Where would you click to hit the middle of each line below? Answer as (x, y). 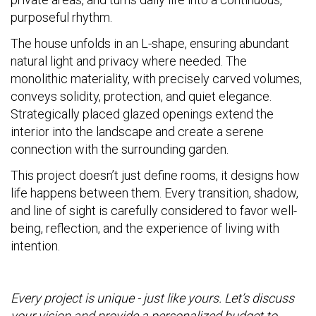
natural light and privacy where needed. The (129, 61)
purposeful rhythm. (61, 17)
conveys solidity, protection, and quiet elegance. (141, 96)
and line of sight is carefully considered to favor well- (154, 211)
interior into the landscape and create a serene (137, 132)
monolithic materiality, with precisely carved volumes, (156, 79)
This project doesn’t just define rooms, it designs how (155, 175)
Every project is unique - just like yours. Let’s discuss (152, 298)
